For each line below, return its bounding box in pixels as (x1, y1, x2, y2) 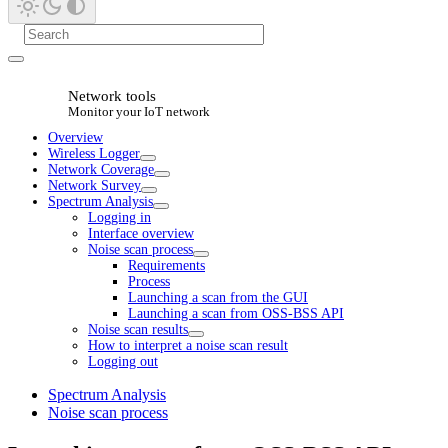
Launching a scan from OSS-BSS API (128, 306, 344, 321)
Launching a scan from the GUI (128, 290, 308, 305)
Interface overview (88, 226, 194, 241)
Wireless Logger (48, 146, 140, 161)
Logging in (88, 210, 151, 225)
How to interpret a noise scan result (88, 338, 288, 353)
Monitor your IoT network (68, 105, 210, 119)
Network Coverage (48, 162, 154, 177)
